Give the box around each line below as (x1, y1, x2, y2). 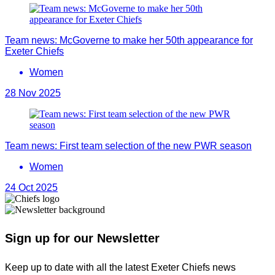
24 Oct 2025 (5, 182, 58, 193)
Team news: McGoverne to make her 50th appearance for (5, 34, 253, 45)
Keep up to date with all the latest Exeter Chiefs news (5, 261, 236, 273)
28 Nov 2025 (5, 87, 61, 98)
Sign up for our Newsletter (5, 231, 160, 246)
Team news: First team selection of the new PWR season (5, 140, 252, 151)
